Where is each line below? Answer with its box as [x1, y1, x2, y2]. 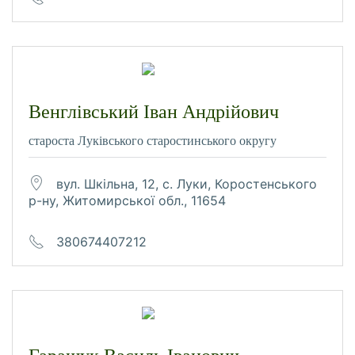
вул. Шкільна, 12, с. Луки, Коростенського [56, 175, 317, 192]
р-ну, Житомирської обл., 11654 [29, 193, 226, 209]
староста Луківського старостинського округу [29, 133, 277, 147]
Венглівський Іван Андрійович [29, 101, 279, 122]
